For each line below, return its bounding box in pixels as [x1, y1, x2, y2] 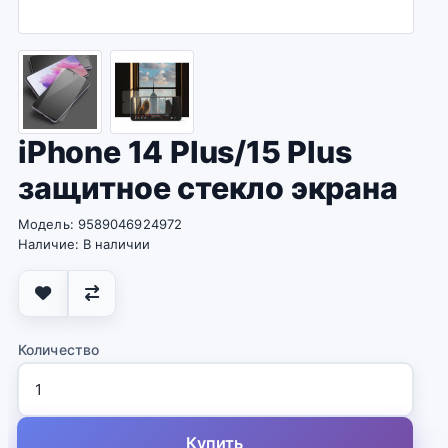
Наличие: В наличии [18, 236, 150, 252]
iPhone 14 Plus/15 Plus [18, 134, 352, 170]
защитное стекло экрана [18, 170, 398, 206]
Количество [18, 341, 99, 358]
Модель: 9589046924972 [18, 216, 183, 232]
